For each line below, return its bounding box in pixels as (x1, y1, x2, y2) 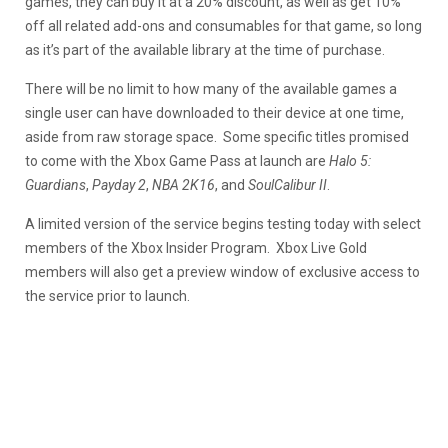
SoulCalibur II (248, 176, 327, 193)
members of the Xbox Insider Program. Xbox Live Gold (25, 239, 367, 256)
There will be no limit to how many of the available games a (25, 80, 397, 97)
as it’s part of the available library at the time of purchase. (25, 41, 385, 58)
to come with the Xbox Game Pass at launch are (25, 152, 329, 169)
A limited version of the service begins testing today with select (25, 215, 421, 232)
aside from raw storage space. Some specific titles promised (25, 128, 409, 145)
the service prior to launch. (25, 287, 190, 304)
